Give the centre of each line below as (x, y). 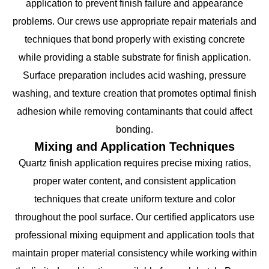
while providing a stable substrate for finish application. (134, 57)
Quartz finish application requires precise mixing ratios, (134, 163)
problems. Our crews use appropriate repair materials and (134, 21)
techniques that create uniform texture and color (134, 199)
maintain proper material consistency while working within (134, 253)
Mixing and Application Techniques (134, 146)
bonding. (134, 129)
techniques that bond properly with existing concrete (134, 39)
